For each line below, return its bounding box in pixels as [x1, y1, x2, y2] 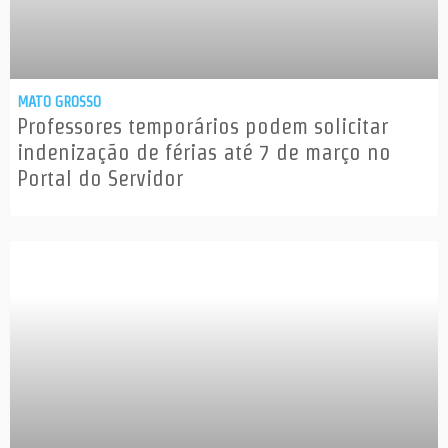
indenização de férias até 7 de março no [17, 140, 391, 165]
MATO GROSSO [17, 93, 101, 111]
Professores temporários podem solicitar [17, 114, 388, 139]
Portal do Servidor [17, 166, 183, 191]
